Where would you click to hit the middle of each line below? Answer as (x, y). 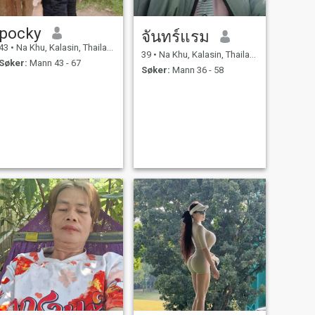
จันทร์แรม (175, 36)
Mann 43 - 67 (54, 63)
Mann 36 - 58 (197, 70)
